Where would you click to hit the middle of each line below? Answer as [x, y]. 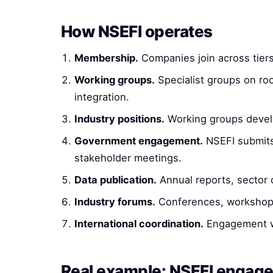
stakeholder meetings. [128, 158]
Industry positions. [119, 119]
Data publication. [115, 180]
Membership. [106, 58]
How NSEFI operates [137, 31]
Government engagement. [139, 141]
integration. [102, 97]
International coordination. [139, 224]
